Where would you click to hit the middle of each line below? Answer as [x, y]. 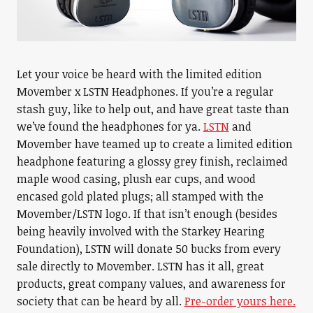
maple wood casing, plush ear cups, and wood [136, 179]
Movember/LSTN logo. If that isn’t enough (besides [147, 213]
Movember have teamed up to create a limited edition [154, 144]
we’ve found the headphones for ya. [110, 126]
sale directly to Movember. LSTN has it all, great [140, 266]
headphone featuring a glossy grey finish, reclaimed [152, 161]
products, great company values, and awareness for [151, 283]
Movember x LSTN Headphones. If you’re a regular [145, 91]
